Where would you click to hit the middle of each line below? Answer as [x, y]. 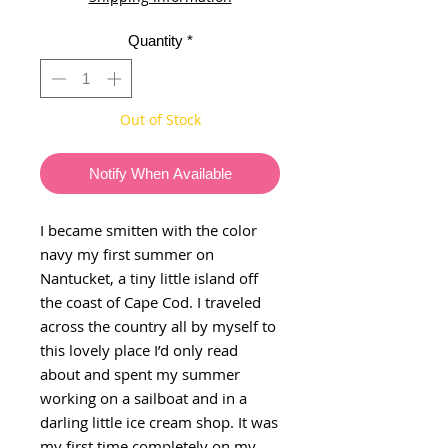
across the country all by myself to [158, 325]
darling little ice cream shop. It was [159, 421]
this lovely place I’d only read [139, 349]
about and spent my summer [140, 373]
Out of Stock [160, 119]
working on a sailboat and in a [143, 397]
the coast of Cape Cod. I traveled [150, 301]
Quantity [155, 41]
